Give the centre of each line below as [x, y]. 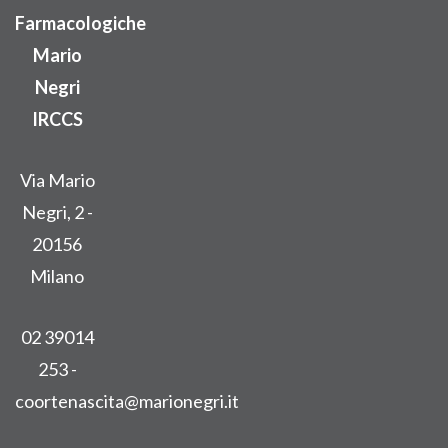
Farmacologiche [80, 23]
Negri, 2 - [57, 211]
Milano [57, 275]
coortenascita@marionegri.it [127, 400]
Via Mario [57, 179]
